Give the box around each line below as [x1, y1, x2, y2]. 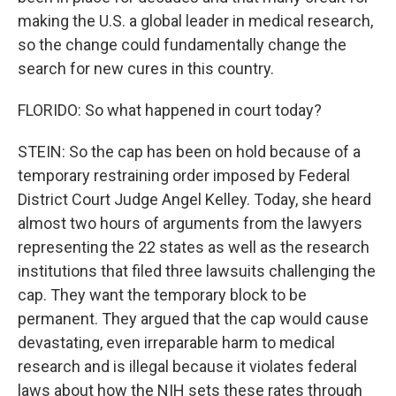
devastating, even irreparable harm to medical [18, 333, 335, 352]
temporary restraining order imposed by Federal [18, 166, 350, 185]
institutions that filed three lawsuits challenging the [18, 262, 376, 280]
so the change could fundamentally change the [18, 35, 346, 54]
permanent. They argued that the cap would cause [18, 309, 369, 328]
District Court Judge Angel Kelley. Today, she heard [18, 190, 371, 209]
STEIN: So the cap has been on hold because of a [18, 142, 361, 161]
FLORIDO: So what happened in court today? [18, 101, 322, 119]
